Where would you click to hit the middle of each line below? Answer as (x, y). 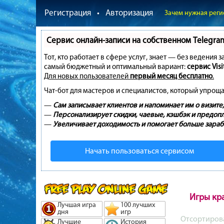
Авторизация (129, 12)
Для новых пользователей (87, 76)
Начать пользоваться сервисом (139, 151)
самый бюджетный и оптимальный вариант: (115, 66)
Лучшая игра (77, 205)
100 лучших (138, 205)
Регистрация (68, 12)
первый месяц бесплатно (171, 76)
